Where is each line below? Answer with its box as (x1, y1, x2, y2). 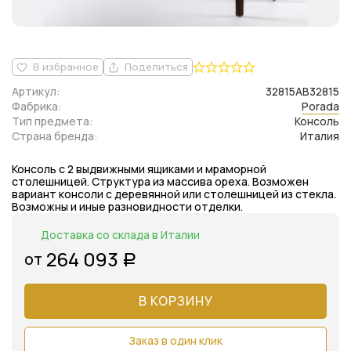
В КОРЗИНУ (138, 292, 213, 309)
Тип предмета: (12, 114, 93, 128)
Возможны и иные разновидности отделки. (12, 199, 243, 214)
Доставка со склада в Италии (41, 227, 200, 242)
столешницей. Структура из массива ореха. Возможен (12, 174, 309, 189)
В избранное (33, 60, 99, 74)
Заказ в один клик (128, 333, 223, 348)
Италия (300, 128, 339, 143)
